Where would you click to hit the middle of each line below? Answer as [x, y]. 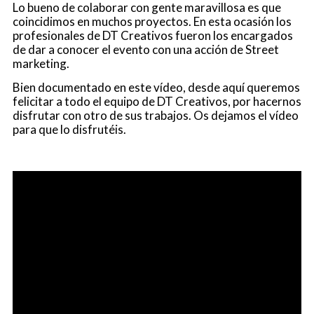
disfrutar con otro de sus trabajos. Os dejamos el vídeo [155, 116]
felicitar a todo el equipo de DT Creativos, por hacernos [157, 102]
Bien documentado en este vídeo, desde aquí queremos [156, 88]
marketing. [41, 63]
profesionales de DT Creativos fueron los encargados [152, 35]
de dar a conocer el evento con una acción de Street [145, 49]
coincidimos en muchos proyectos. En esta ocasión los [152, 21]
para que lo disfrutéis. [69, 130]
